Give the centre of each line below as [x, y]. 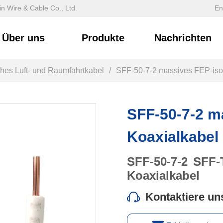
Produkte [103, 38]
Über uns [23, 38]
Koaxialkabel [173, 137]
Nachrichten [183, 38]
